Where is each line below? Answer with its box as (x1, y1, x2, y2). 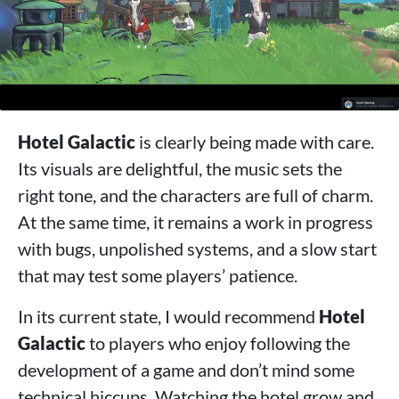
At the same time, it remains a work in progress (18, 211, 373, 233)
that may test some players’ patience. (18, 265, 297, 287)
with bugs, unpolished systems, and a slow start (18, 238, 377, 260)
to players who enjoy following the (85, 332, 350, 354)
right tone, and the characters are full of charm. (18, 184, 373, 207)
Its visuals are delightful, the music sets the (18, 158, 342, 180)
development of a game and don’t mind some (18, 359, 354, 381)
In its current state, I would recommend (18, 305, 319, 328)
